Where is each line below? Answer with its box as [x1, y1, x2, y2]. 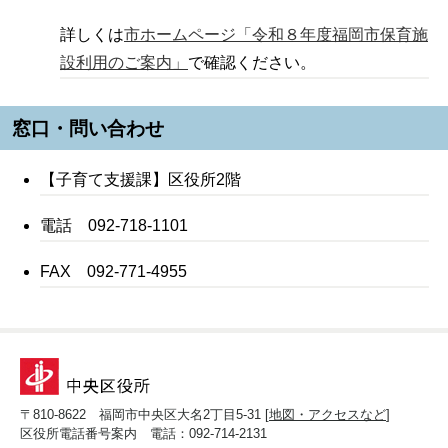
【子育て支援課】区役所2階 [40, 170, 241, 188]
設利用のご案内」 [60, 53, 188, 71]
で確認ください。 [188, 53, 316, 71]
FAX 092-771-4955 [40, 262, 187, 280]
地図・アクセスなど [269, 406, 386, 422]
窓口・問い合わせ [12, 118, 165, 140]
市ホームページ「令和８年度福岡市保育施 [124, 25, 428, 43]
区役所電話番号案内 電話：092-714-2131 [20, 425, 267, 441]
